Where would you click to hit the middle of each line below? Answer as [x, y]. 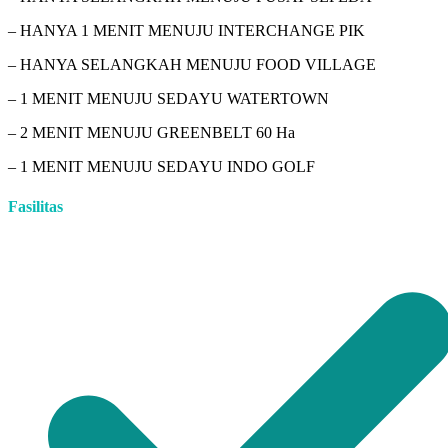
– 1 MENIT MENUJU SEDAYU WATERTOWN [168, 99]
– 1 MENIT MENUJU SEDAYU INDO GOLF [161, 167]
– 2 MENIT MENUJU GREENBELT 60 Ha [151, 133]
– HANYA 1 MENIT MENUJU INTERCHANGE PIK [186, 31]
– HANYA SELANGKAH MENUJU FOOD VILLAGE [192, 65]
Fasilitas [35, 206]
